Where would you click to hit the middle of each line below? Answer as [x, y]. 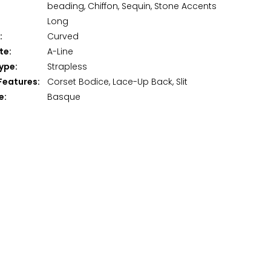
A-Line [60, 53]
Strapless [67, 68]
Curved [63, 38]
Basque [64, 98]
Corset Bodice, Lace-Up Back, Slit [117, 83]
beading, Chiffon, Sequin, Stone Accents [132, 7]
